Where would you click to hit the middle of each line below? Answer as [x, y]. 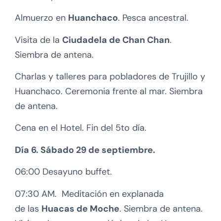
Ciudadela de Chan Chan [116, 40]
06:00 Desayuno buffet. [63, 172]
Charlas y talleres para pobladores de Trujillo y [110, 76]
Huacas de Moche [80, 208]
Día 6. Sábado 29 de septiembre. [85, 150]
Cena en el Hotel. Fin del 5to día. [81, 128]
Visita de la [38, 40]
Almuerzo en [41, 18]
